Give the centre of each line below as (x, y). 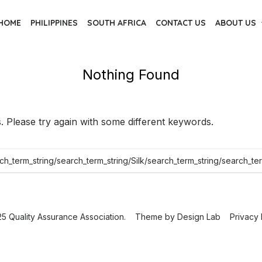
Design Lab (199, 217)
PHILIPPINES (54, 23)
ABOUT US (236, 23)
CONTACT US (181, 23)
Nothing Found (131, 75)
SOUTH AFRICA (117, 23)
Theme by (156, 217)
